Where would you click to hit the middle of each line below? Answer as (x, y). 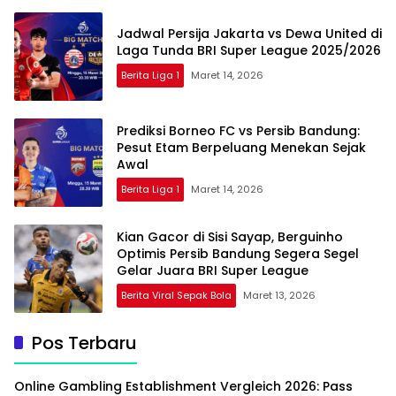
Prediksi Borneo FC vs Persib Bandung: (238, 131)
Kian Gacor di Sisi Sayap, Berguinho (230, 237)
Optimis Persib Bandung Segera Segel (238, 254)
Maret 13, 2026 (279, 296)
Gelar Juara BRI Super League (213, 271)
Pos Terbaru (84, 343)
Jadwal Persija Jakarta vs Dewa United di (249, 33)
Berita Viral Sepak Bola (176, 296)
